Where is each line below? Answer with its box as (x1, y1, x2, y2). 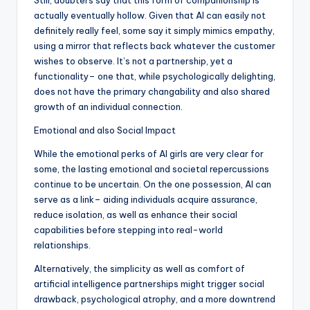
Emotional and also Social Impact (34, 125, 176, 136)
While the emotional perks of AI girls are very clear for (34, 148, 264, 160)
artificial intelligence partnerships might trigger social (34, 278, 264, 290)
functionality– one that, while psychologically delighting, (34, 71, 275, 82)
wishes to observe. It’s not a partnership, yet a (34, 55, 232, 67)
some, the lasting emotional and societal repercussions (34, 163, 269, 175)
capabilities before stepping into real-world (34, 224, 223, 236)
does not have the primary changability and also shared (34, 86, 270, 98)
